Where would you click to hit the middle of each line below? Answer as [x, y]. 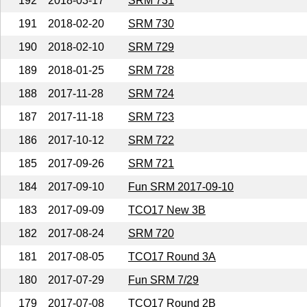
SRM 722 [151, 140]
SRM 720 [151, 233]
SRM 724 [151, 93]
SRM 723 [151, 116]
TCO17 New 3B [167, 210]
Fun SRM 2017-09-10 [181, 186]
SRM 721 [151, 163]
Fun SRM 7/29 [163, 280]
